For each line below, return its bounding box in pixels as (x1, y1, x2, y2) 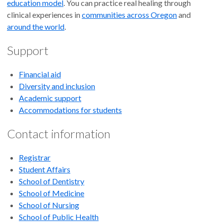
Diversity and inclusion (19, 81, 95, 91)
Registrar (19, 153, 51, 163)
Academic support (19, 93, 81, 103)
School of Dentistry (19, 176, 84, 186)
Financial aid (19, 69, 61, 79)
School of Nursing (19, 200, 79, 210)
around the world (7, 22, 64, 32)
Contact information (7, 126, 111, 141)
